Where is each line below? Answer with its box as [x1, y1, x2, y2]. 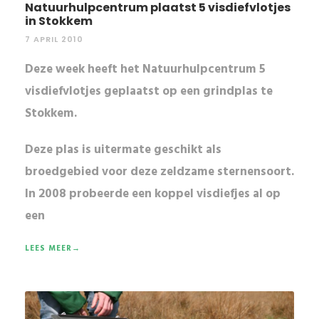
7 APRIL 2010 [25, 33, 83, 45]
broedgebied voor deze [25, 162, 160, 182]
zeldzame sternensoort [160, 162, 291, 182]
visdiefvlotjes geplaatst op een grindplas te [25, 81, 273, 101]
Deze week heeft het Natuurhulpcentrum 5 [25, 59, 266, 79]
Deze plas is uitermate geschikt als [25, 140, 221, 159]
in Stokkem [25, 12, 93, 29]
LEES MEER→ [25, 241, 80, 255]
